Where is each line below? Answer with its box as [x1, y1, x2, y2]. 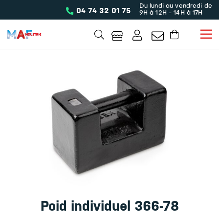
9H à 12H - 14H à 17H [139, 10, 203, 16]
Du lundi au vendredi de [139, 3, 212, 9]
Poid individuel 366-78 [40, 197, 179, 214]
